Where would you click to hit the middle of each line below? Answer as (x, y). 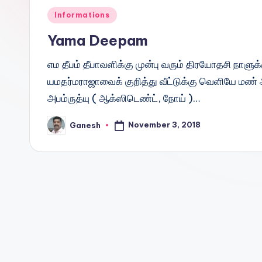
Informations (82, 15)
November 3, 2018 (164, 125)
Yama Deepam (98, 40)
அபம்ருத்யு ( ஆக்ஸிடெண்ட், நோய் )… (124, 98)
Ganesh (85, 125)
